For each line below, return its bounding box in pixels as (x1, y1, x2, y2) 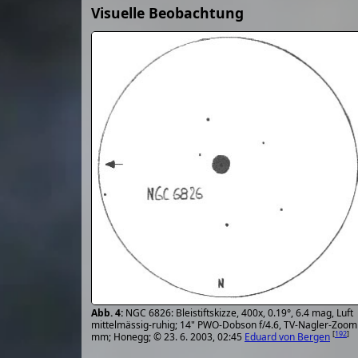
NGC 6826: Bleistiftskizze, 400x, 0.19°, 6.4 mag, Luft (125, 305, 353, 320)
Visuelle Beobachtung (91, 2, 244, 22)
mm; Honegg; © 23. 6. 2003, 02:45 (91, 329, 245, 344)
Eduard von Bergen (245, 329, 330, 344)
